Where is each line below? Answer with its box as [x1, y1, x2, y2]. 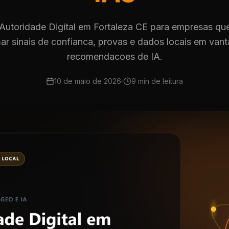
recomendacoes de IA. [66, 51, 163, 62]
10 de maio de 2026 [54, 77, 121, 85]
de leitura [149, 77, 183, 85]
